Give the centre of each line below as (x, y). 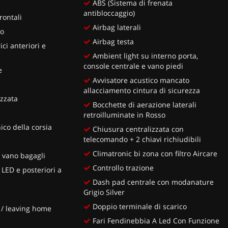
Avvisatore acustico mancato (140, 80)
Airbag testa (112, 41)
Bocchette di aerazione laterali (144, 104)
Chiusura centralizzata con (137, 129)
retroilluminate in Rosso (125, 115)
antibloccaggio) (109, 13)
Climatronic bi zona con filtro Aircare (154, 153)
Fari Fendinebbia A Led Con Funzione (155, 220)
